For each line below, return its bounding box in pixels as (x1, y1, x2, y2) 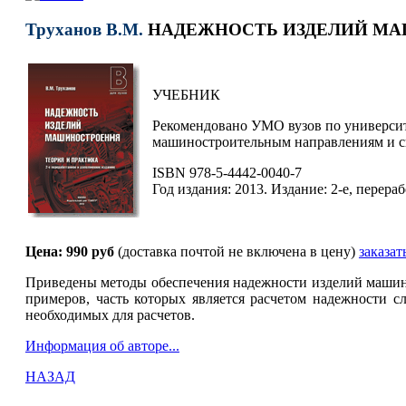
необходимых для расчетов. (24, 307, 195, 324)
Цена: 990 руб (24, 244, 118, 260)
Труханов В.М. (24, 19, 143, 39)
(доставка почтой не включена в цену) (117, 244, 359, 260)
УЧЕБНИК (151, 87, 220, 103)
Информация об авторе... (24, 338, 179, 354)
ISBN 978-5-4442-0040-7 (151, 165, 302, 181)
